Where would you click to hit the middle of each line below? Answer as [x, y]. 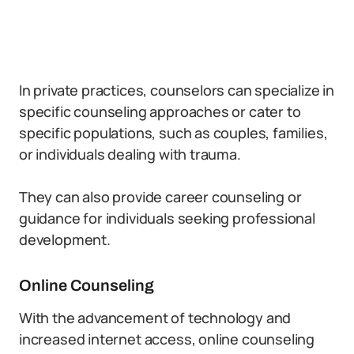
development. [65, 239]
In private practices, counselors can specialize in [177, 90]
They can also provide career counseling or [160, 197]
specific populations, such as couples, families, [173, 133]
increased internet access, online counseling [167, 339]
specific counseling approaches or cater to [160, 111]
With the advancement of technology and [155, 318]
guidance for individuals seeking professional [167, 218]
